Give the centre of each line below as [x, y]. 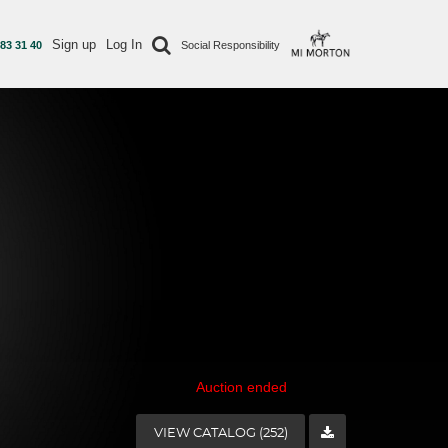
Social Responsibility [230, 45]
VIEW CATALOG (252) [220, 433]
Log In [124, 44]
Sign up [74, 44]
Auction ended [241, 387]
